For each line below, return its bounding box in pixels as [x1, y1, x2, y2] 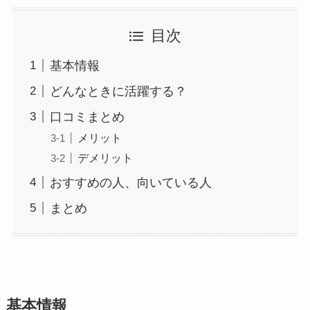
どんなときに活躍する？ [49, 84, 187, 98]
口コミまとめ [49, 109, 125, 124]
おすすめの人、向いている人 [49, 175, 212, 190]
